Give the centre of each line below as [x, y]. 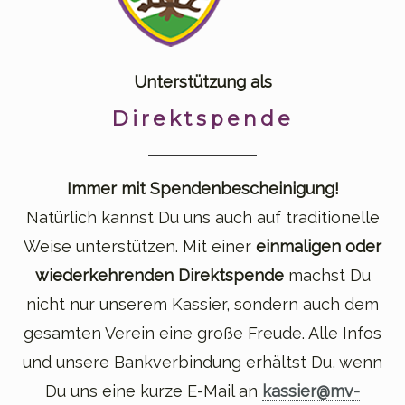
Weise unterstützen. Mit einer [140, 247]
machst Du [329, 276]
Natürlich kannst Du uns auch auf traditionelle [202, 218]
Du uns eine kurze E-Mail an [154, 391]
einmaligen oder [319, 247]
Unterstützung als [202, 82]
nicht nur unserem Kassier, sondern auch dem [202, 305]
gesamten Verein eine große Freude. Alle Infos [202, 334]
